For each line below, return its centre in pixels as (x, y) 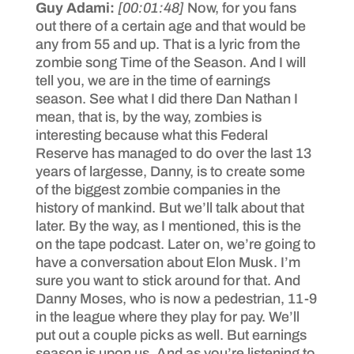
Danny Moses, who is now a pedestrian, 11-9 (176, 298)
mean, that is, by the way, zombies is (148, 117)
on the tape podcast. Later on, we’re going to (175, 244)
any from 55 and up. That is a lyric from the (168, 44)
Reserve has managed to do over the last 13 (173, 153)
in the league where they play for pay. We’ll (167, 316)
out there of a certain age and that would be (170, 26)
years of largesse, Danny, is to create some (170, 171)
